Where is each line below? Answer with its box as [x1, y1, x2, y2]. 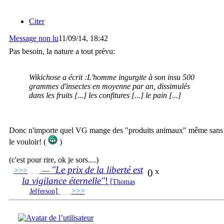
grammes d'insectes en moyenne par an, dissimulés [29, 81, 190, 90]
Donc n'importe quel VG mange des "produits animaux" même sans [9, 125, 223, 134]
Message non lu [9, 33, 58, 42]
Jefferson [29, 187, 55, 195]
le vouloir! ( [9, 137, 48, 146]
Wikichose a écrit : [29, 72, 87, 81]
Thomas [112, 177, 135, 185]
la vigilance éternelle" [21, 175, 105, 186]
